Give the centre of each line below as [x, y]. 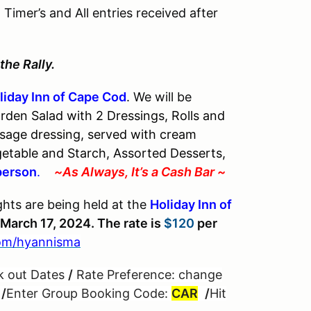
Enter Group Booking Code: [89, 293]
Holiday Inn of [191, 204]
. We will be [159, 97]
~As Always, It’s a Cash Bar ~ [140, 172]
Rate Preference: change [148, 275]
